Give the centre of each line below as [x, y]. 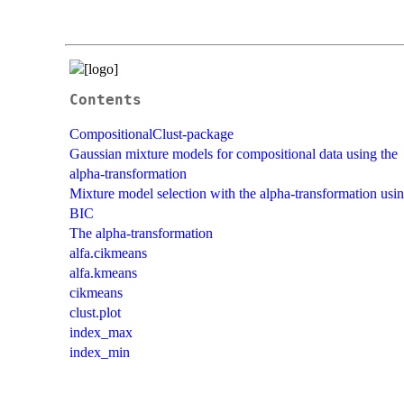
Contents [106, 100]
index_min [100, 352]
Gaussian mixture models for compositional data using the [234, 153]
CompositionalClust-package [151, 133]
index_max [101, 332]
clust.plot [95, 312]
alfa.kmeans [103, 272]
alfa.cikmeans [108, 252]
